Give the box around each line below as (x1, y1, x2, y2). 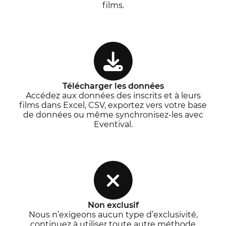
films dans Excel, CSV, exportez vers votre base (19, 100, 207, 110)
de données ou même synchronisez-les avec (23, 109, 203, 120)
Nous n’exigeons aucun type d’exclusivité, (28, 209, 198, 219)
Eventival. (93, 119, 133, 129)
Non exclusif (87, 200, 139, 210)
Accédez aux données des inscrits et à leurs (25, 90, 201, 100)
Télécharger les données (62, 81, 164, 91)
